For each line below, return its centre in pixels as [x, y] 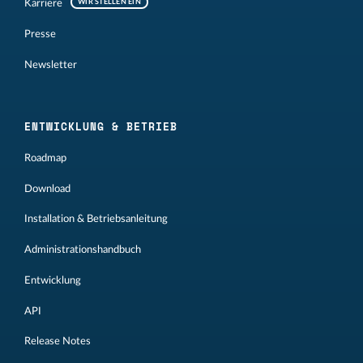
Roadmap [45, 158]
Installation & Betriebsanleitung [96, 219]
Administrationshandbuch [83, 250]
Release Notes [58, 342]
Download [47, 188]
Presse [40, 34]
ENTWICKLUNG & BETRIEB [101, 126]
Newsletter [51, 64]
